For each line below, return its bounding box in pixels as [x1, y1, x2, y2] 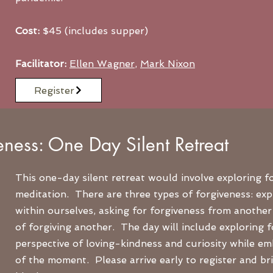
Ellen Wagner [69, 58, 135, 69]
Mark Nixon [140, 58, 195, 69]
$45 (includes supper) [40, 25, 148, 37]
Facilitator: [15, 58, 66, 69]
